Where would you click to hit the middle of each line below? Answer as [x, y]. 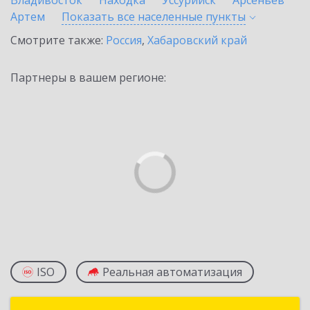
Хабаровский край [197, 40]
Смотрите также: [58, 40]
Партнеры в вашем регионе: [88, 77]
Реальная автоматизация [172, 272]
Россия [124, 40]
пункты [226, 17]
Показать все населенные [134, 17]
